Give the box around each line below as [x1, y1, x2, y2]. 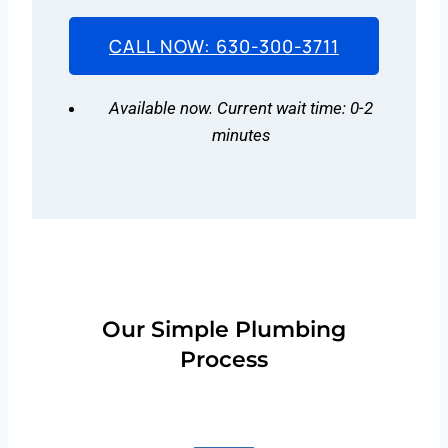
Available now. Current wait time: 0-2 [109, 98, 373, 118]
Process [180, 346, 268, 373]
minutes [211, 125, 271, 145]
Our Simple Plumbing [102, 316, 346, 343]
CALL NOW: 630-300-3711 [109, 34, 339, 58]
